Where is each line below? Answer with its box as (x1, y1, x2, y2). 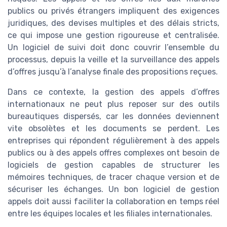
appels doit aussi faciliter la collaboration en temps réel (8, 197, 219, 206)
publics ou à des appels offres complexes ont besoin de (8, 148, 219, 158)
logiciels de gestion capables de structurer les (8, 160, 219, 170)
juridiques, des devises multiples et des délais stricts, (8, 18, 219, 28)
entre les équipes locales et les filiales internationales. (8, 209, 212, 218)
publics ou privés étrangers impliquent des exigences (8, 6, 219, 16)
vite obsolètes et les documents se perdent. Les (8, 124, 219, 133)
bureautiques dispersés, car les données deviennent (8, 111, 219, 121)
